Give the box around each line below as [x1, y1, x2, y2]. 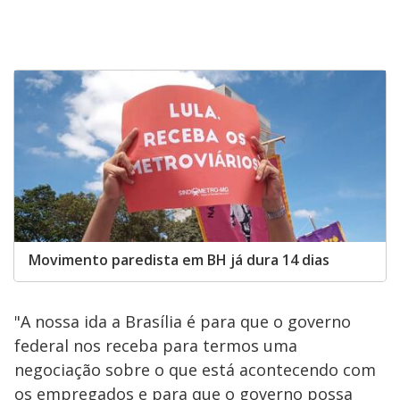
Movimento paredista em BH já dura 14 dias [29, 249, 329, 270]
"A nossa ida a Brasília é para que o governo [14, 310, 351, 332]
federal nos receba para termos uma [14, 334, 297, 356]
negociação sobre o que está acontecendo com [14, 358, 376, 380]
